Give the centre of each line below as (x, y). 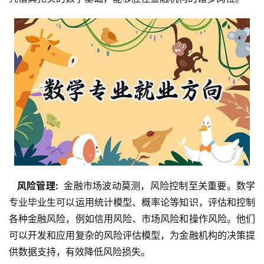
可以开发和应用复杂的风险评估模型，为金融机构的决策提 (132, 235)
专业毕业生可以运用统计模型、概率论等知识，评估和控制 (132, 202)
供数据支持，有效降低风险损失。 (80, 252)
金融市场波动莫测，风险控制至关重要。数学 (158, 186)
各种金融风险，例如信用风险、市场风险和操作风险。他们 (132, 219)
